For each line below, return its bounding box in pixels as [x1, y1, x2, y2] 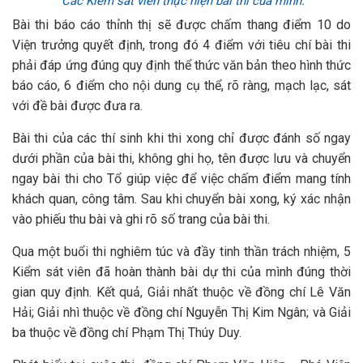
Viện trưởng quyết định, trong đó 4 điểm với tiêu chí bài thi [12, 37, 351, 53]
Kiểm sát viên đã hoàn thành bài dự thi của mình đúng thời [12, 264, 351, 280]
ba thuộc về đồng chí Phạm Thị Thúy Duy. [12, 325, 241, 340]
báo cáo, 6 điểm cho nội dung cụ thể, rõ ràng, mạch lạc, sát [12, 78, 351, 93]
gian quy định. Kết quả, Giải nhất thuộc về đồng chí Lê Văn [12, 284, 351, 300]
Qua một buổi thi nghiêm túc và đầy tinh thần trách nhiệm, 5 [12, 244, 351, 259]
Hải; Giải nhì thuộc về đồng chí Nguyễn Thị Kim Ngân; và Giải [12, 305, 351, 320]
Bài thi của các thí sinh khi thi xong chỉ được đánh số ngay [12, 130, 351, 146]
